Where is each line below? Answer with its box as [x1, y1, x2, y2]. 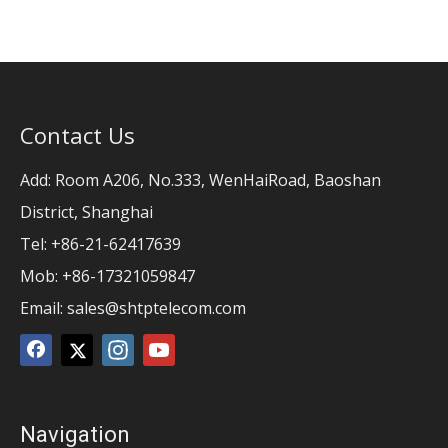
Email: [20, 296, 67, 319]
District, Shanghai [20, 200, 153, 223]
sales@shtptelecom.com [67, 296, 246, 319]
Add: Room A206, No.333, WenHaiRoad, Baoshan [20, 168, 381, 191]
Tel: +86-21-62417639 [20, 232, 181, 255]
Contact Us [20, 119, 135, 150]
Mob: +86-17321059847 [20, 264, 195, 287]
